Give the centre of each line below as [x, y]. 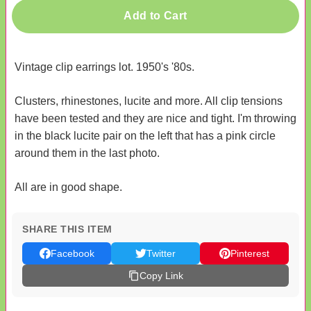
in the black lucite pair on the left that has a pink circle [145, 135]
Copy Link [161, 275]
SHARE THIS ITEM [67, 229]
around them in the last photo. [87, 153]
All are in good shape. [68, 187]
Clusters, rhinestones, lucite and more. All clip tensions [149, 101]
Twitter [161, 253]
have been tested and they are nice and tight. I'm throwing [155, 118]
